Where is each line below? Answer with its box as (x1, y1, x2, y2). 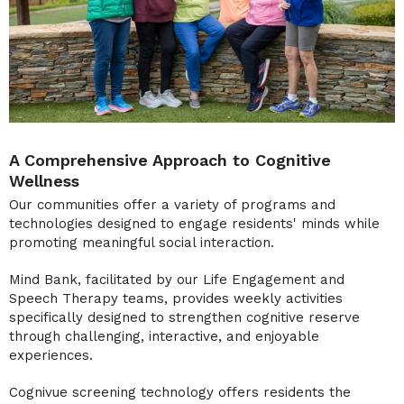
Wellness (9, 170, 79, 190)
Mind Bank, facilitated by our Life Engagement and (9, 271, 344, 288)
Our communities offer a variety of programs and (9, 196, 335, 213)
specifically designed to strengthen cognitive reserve (9, 308, 360, 326)
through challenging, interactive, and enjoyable (9, 327, 319, 344)
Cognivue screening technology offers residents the (9, 383, 351, 400)
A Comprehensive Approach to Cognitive (9, 150, 331, 170)
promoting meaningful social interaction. (9, 234, 274, 251)
